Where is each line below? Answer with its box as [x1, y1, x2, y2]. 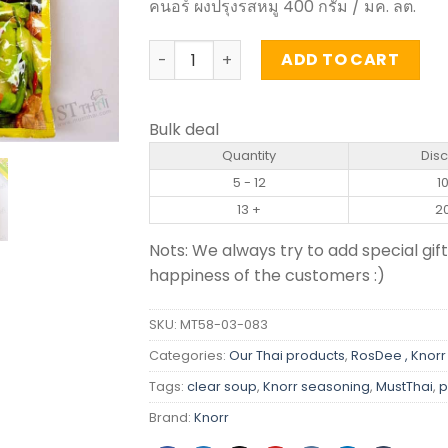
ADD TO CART [281, 48, 400, 72]
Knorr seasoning [263, 378, 370, 396]
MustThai [376, 378, 433, 396]
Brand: [149, 409, 194, 427]
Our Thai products [229, 347, 345, 365]
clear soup [187, 378, 257, 396]
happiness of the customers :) [149, 264, 385, 288]
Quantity [222, 146, 276, 166]
